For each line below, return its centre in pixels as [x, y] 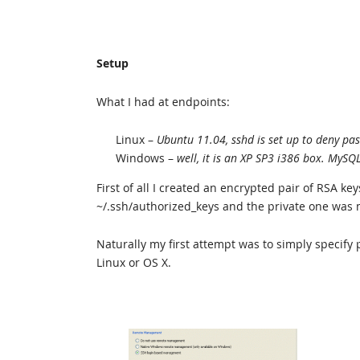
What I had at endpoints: [163, 102]
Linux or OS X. [134, 262]
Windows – [146, 158]
